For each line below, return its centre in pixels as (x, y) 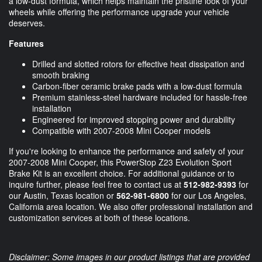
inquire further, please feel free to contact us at (96, 184)
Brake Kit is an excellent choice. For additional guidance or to (122, 173)
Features (26, 43)
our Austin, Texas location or (63, 195)
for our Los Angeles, (208, 195)
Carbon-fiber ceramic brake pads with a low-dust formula (137, 86)
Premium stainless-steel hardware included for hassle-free (140, 97)
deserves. (27, 23)
